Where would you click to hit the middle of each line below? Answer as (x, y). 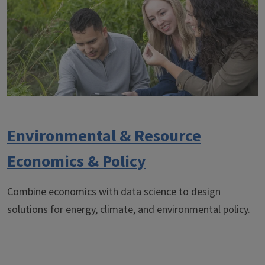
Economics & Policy (77, 161)
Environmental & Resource (104, 136)
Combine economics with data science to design (114, 192)
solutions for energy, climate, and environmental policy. (129, 210)
